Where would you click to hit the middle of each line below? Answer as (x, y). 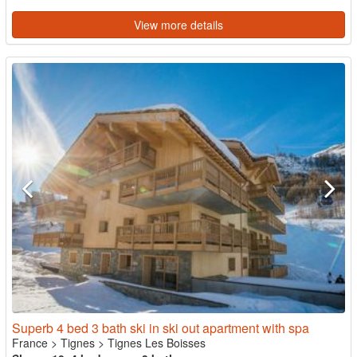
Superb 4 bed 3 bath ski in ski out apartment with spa (161, 328)
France (30, 342)
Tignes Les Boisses (157, 342)
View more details (178, 25)
